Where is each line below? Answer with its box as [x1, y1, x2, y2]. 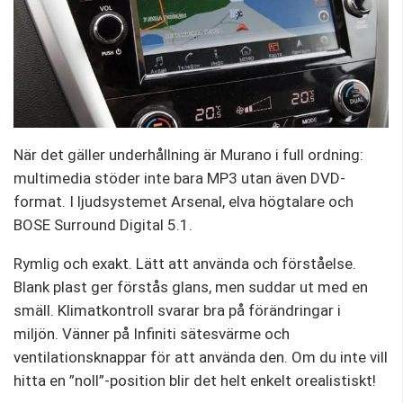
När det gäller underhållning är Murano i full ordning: [13, 146, 363, 165]
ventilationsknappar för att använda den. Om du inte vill [13, 348, 388, 367]
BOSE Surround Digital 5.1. [13, 216, 193, 235]
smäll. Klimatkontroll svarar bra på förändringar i [13, 301, 341, 320]
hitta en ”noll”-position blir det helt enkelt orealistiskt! [13, 372, 376, 390]
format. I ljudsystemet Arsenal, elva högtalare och [13, 193, 354, 211]
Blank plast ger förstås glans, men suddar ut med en [13, 278, 368, 297]
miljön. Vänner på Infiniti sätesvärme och [13, 325, 290, 344]
